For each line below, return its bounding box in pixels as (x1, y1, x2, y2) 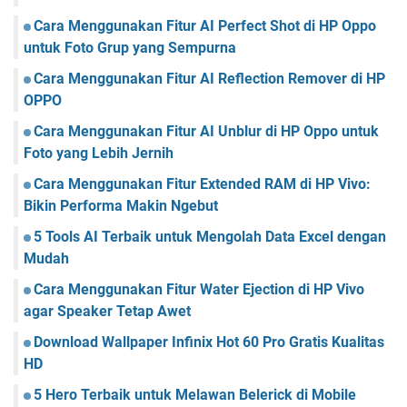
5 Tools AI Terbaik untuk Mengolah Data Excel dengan (34, 228, 386, 246)
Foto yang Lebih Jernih (24, 144, 174, 163)
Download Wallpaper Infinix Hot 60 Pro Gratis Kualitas (34, 333, 384, 352)
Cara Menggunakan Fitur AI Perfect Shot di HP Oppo (34, 17, 376, 35)
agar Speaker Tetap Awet (24, 303, 191, 321)
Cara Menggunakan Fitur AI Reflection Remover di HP (34, 70, 385, 88)
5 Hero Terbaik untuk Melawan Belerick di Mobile (34, 386, 356, 404)
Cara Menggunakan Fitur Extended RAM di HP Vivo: (34, 175, 371, 194)
